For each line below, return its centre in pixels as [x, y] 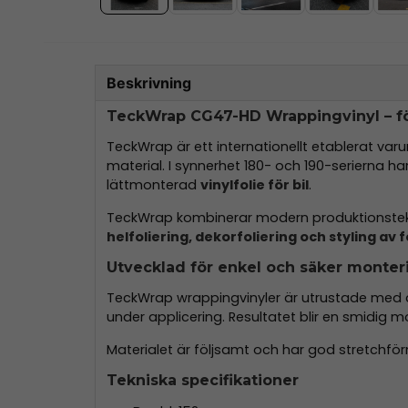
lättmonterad [153, 185]
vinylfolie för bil [255, 185]
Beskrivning [149, 82]
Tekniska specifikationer [203, 381]
